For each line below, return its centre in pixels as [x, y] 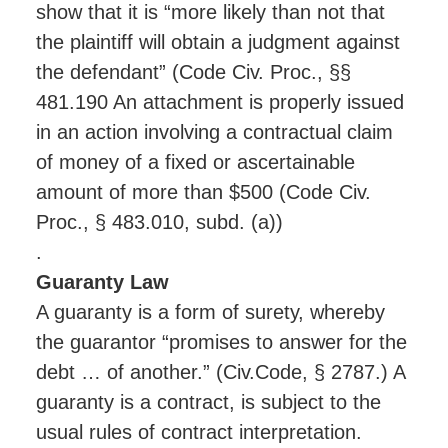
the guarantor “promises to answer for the [221, 341]
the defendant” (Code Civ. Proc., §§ [193, 71]
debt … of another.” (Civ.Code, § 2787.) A [220, 371]
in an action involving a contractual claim [214, 131]
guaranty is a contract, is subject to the [208, 401]
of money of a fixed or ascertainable [195, 161]
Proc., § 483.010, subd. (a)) [159, 221]
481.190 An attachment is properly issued [219, 101]
